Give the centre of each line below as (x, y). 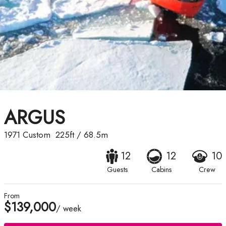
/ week (69, 209)
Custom (37, 135)
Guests (117, 170)
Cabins (161, 170)
